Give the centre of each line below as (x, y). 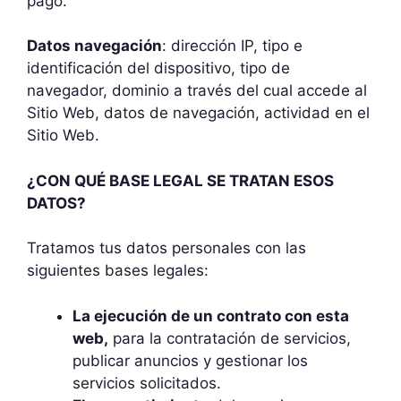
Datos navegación (94, 46)
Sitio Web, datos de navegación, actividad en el (198, 113)
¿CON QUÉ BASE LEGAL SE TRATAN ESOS (180, 180)
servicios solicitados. (147, 383)
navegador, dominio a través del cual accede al (197, 90)
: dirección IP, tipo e (232, 46)
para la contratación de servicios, (230, 338)
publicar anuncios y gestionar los (190, 360)
